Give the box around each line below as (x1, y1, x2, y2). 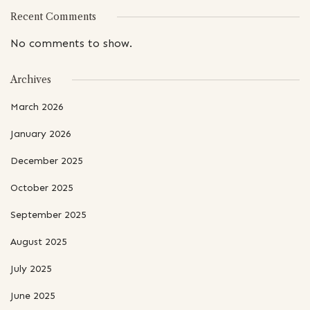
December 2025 (10, 154, 83, 167)
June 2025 (10, 289, 55, 302)
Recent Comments (10, 10, 96, 23)
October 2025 (10, 181, 73, 194)
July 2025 (10, 262, 52, 275)
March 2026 (10, 100, 64, 113)
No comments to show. (10, 36, 132, 50)
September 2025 (10, 208, 86, 221)
